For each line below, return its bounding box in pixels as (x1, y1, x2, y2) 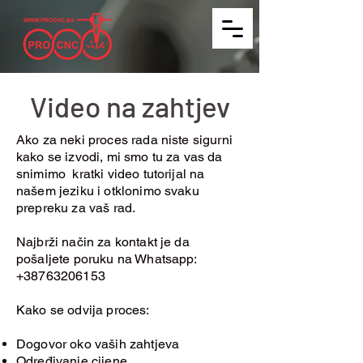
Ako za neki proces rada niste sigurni (16, 132, 233, 147)
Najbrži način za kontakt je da (16, 234, 190, 250)
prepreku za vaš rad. (16, 200, 136, 216)
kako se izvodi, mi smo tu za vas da (16, 149, 223, 164)
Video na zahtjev (29, 89, 230, 123)
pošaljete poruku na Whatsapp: (16, 251, 197, 267)
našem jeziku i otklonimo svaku (16, 183, 199, 199)
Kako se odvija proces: (16, 302, 150, 318)
